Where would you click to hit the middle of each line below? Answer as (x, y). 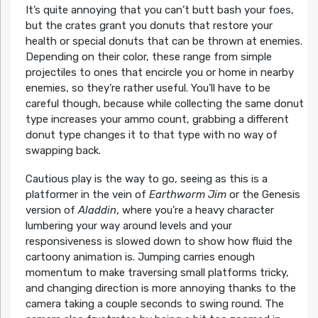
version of (51, 210)
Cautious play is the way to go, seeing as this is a (146, 179)
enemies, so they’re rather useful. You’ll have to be (148, 88)
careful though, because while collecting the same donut (164, 103)
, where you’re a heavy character (195, 210)
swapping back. (63, 150)
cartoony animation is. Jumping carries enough (140, 257)
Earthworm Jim (187, 194)
